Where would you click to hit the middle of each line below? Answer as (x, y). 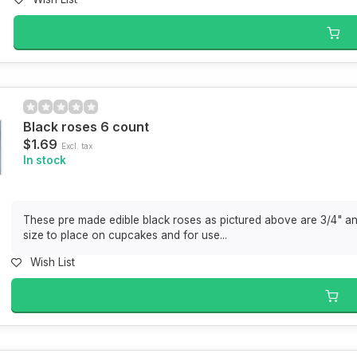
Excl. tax (77, 146)
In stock (45, 160)
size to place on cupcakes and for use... (126, 235)
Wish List (53, 262)
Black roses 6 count (86, 127)
